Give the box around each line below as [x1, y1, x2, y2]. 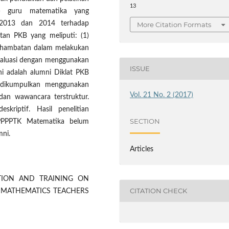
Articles [130, 145, 154, 153]
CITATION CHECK [130, 187, 188, 195]
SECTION [130, 117, 161, 126]
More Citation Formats [137, 20, 212, 29]
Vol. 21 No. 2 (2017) [130, 91, 194, 99]
